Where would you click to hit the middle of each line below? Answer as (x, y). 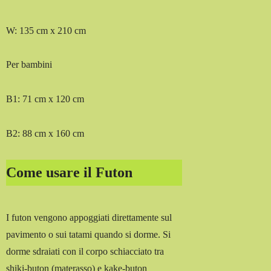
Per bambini (29, 65)
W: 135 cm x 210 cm (46, 30)
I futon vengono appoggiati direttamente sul (89, 217)
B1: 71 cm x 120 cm (45, 99)
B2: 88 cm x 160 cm (45, 133)
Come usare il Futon (70, 172)
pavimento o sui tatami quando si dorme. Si (89, 234)
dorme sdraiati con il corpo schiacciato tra (85, 251)
